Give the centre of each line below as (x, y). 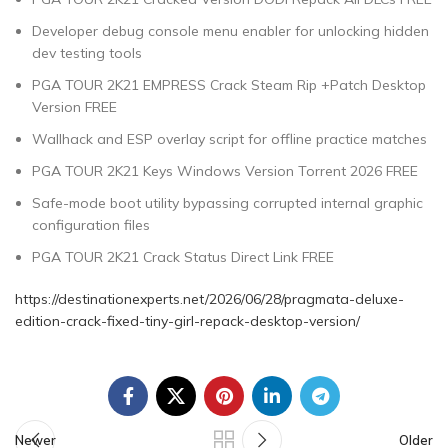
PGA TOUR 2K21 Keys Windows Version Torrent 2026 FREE (225, 171)
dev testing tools (87, 53)
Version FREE (74, 107)
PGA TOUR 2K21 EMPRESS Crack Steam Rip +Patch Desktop (229, 85)
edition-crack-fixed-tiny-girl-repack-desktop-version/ (187, 321)
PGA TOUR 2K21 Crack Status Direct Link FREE (183, 257)
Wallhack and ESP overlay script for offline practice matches (229, 139)
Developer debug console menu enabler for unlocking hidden (230, 31)
